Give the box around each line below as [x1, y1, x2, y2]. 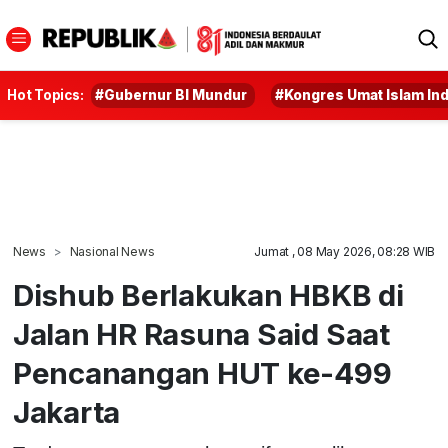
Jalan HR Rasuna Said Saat [12, 316, 390, 352]
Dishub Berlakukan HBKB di [12, 277, 404, 313]
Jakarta [12, 394, 121, 430]
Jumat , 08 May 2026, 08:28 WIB [254, 244, 436, 259]
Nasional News [69, 244, 155, 259]
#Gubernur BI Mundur [95, 87, 248, 103]
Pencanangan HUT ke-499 [12, 355, 392, 391]
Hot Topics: [7, 87, 84, 103]
